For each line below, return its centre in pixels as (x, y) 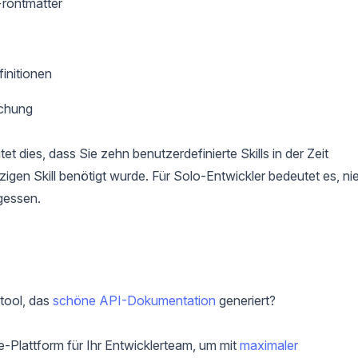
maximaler (269, 345)
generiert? (246, 300)
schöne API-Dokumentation (135, 300)
